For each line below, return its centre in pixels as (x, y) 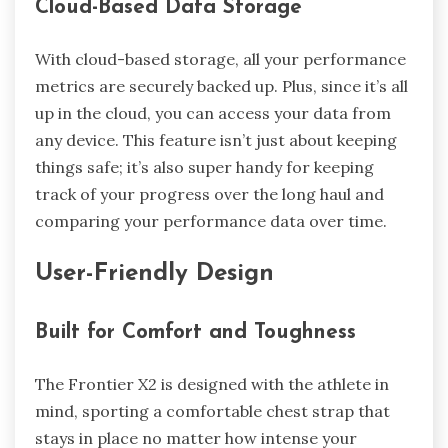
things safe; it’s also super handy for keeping (204, 166)
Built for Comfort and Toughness (195, 333)
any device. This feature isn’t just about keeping (216, 139)
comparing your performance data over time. (211, 220)
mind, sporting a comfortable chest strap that (212, 411)
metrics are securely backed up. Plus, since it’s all (221, 85)
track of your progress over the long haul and (209, 193)
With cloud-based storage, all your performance (220, 58)
